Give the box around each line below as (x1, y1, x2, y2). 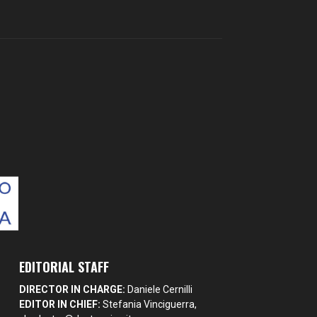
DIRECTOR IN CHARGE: (19, 284, 126, 296)
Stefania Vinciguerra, (100, 299, 197, 311)
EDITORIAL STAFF (19, 258, 110, 277)
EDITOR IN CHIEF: (19, 299, 101, 311)
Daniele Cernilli (125, 284, 193, 296)
